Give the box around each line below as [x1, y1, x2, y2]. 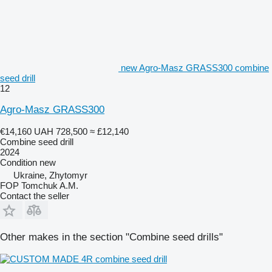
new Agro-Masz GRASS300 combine [121, 63, 269, 73]
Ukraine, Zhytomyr [13, 170, 87, 180]
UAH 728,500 [34, 126, 87, 137]
